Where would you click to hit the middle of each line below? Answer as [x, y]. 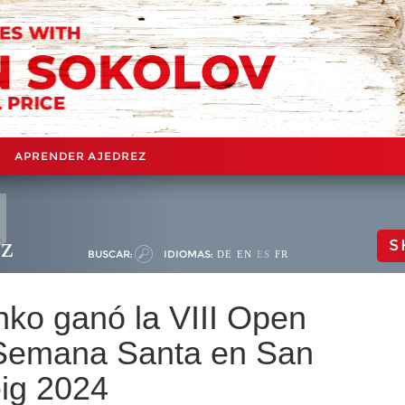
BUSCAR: [110, 254]
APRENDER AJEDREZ [80, 155]
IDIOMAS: [188, 254]
